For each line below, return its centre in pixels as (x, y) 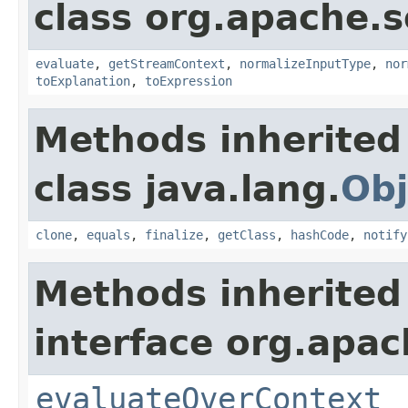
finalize (174, 235)
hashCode (320, 235)
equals (108, 235)
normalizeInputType (305, 63)
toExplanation (83, 81)
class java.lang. (187, 189)
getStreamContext (167, 63)
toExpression (189, 81)
